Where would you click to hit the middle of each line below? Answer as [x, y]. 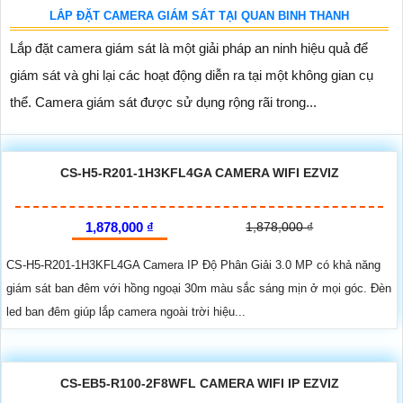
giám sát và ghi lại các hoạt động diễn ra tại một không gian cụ [192, 75]
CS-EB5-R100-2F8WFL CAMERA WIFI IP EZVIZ [199, 383]
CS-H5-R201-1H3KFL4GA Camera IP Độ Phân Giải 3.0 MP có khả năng [193, 264]
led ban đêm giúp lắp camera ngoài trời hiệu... [126, 311]
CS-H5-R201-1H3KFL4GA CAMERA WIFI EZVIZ [199, 172]
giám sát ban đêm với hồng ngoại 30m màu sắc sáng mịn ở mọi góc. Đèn [199, 288]
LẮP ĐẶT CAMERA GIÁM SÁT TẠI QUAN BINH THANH [199, 15]
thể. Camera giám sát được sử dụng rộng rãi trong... [163, 102]
